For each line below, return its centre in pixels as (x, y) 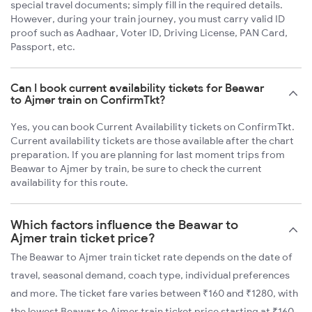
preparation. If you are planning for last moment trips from (148, 155)
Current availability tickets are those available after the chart (152, 141)
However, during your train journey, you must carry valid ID (148, 19)
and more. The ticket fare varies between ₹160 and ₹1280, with (154, 294)
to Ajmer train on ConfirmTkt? (88, 100)
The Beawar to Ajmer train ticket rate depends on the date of (151, 257)
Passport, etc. (43, 47)
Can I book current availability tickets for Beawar (137, 88)
